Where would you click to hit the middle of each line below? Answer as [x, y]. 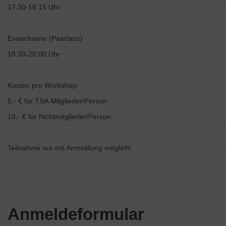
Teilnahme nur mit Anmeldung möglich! [69, 148]
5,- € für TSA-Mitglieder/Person [57, 101]
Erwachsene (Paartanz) [45, 39]
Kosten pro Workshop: [43, 86]
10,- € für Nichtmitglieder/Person [59, 117]
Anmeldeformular [76, 214]
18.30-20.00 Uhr [34, 54]
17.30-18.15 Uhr [34, 7]
